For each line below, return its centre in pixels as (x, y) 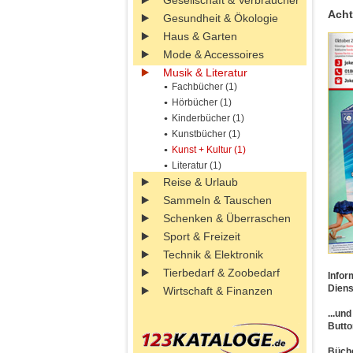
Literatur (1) (197, 165)
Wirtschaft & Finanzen (218, 291)
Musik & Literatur (205, 72)
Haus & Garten (200, 36)
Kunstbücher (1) (206, 134)
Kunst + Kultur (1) (209, 150)
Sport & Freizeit (202, 236)
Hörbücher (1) (202, 102)
